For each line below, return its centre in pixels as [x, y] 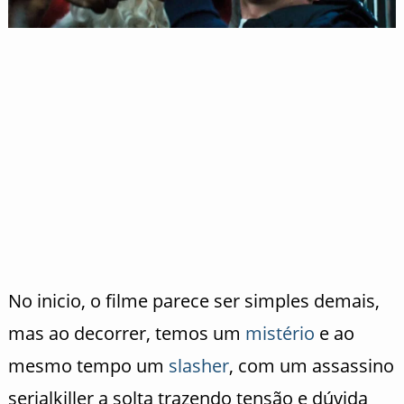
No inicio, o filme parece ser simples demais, [193, 300]
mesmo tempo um [88, 365]
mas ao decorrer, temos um [126, 333]
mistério [280, 333]
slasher [198, 365]
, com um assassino [311, 365]
